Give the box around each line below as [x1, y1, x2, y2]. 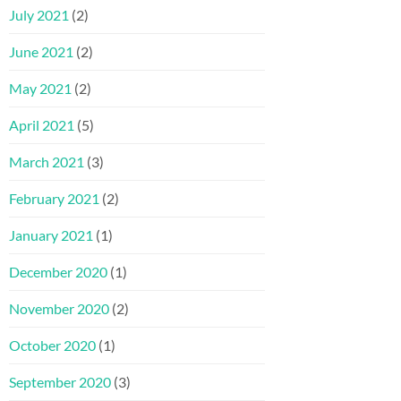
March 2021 [9, 153, 84, 171]
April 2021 [9, 116, 74, 134]
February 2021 [9, 190, 99, 208]
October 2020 [9, 337, 96, 354]
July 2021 [9, 6, 69, 24]
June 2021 [9, 43, 73, 61]
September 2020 [9, 373, 111, 391]
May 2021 [9, 80, 72, 98]
